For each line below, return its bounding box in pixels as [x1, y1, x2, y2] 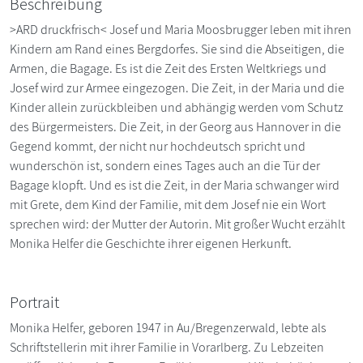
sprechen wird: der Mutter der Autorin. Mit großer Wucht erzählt [10, 215, 345, 233]
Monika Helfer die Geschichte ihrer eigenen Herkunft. [10, 234, 292, 252]
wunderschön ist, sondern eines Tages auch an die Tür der [10, 156, 320, 174]
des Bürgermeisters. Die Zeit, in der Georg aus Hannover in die [10, 117, 341, 135]
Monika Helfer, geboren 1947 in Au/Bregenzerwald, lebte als [10, 318, 327, 336]
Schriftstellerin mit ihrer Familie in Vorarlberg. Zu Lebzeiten [10, 338, 324, 356]
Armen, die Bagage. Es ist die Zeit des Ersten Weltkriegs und [10, 59, 327, 77]
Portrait [10, 291, 59, 313]
